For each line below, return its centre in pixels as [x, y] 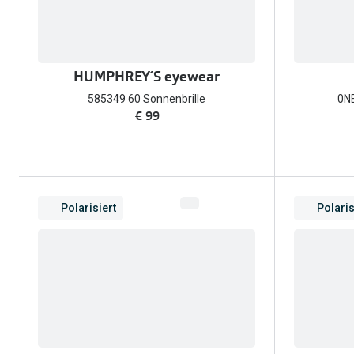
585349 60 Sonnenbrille [147, 98]
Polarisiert [88, 207]
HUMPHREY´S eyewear [147, 76]
